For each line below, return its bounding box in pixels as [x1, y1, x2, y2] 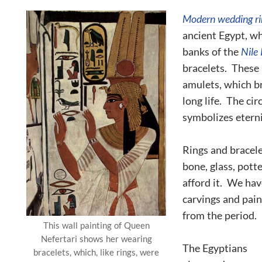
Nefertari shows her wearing [40, 233, 152, 244]
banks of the [182, 44, 241, 58]
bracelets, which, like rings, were [33, 247, 159, 258]
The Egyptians [182, 241, 247, 254]
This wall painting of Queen [43, 220, 150, 231]
